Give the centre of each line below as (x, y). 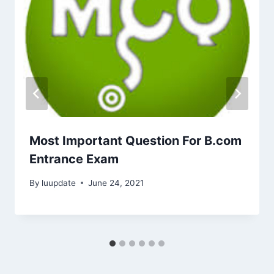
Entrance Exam (74, 159)
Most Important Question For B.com (135, 141)
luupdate (59, 183)
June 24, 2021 (116, 183)
